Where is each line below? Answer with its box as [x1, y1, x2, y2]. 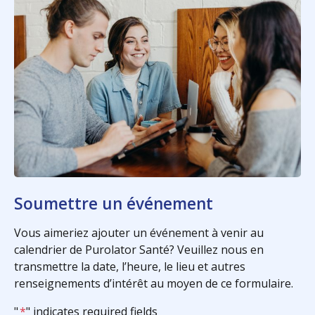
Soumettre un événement [14, 193, 213, 215]
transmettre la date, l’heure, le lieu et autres [14, 259, 245, 275]
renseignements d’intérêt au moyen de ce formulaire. [14, 276, 293, 292]
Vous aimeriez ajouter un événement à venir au [14, 225, 264, 241]
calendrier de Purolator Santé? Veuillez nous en [14, 242, 264, 258]
